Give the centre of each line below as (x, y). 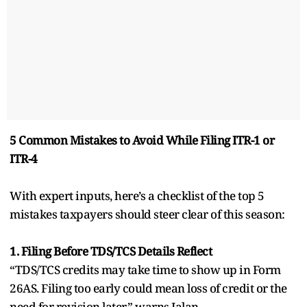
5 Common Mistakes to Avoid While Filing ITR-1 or (142, 140)
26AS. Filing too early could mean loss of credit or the (148, 288)
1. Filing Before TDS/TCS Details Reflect (111, 251)
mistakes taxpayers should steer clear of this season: (147, 214)
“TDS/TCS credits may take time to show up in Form (145, 269)
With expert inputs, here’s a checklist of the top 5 (137, 195)
